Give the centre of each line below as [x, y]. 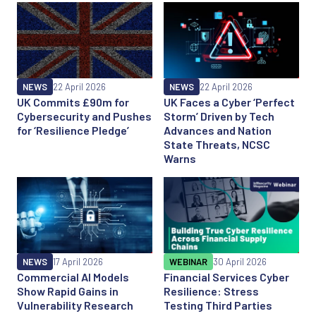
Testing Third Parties [218, 305]
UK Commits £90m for [73, 102]
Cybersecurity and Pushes [84, 116]
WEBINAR [188, 261]
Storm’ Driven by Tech [219, 116]
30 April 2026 [240, 261]
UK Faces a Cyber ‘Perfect [229, 102]
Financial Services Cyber [226, 276]
